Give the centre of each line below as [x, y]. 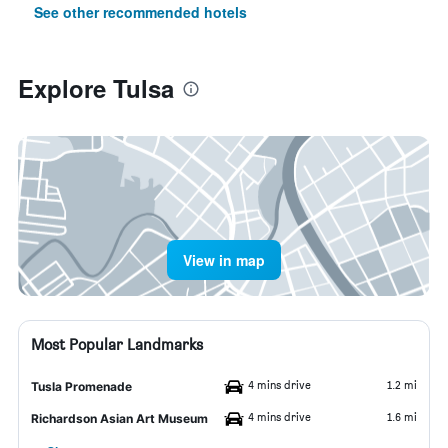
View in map [224, 260]
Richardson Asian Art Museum [119, 418]
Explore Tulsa [96, 88]
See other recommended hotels [140, 12]
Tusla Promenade [81, 386]
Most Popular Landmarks [117, 344]
